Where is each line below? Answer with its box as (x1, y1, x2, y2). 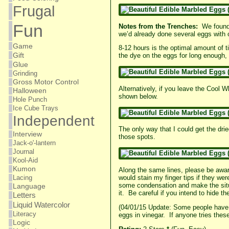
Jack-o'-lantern (12, 139, 56, 147)
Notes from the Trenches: (118, 22, 200, 30)
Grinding (12, 70, 37, 77)
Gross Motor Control (12, 78, 79, 86)
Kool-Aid (12, 156, 38, 164)
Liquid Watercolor (12, 200, 70, 209)
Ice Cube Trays (12, 104, 58, 112)
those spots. (118, 133, 155, 141)
